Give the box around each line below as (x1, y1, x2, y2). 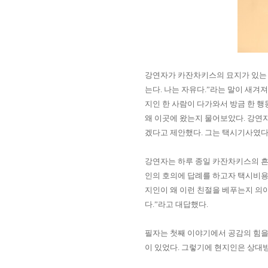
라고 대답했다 (158, 200, 206, 209)
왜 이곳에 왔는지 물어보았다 (145, 114, 243, 123)
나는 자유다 (164, 85, 205, 94)
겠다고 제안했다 (145, 128, 201, 137)
